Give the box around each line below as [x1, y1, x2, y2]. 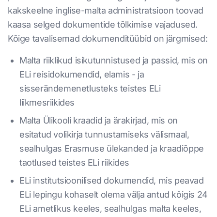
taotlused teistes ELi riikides [19, 157, 130, 168]
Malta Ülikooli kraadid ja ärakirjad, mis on [19, 115, 178, 126]
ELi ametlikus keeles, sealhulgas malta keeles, [19, 203, 201, 214]
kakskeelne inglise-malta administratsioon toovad [8, 5, 203, 16]
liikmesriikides [19, 97, 75, 108]
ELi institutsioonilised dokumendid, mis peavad [19, 175, 204, 186]
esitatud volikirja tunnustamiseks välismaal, [19, 129, 189, 140]
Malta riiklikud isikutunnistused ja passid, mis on [19, 55, 208, 66]
